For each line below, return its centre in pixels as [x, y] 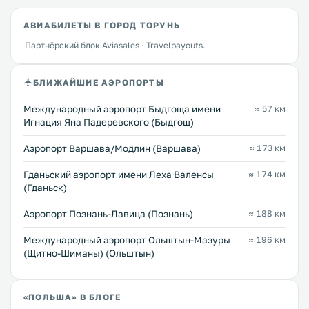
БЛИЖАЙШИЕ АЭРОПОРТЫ [99, 82]
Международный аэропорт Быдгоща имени [122, 109]
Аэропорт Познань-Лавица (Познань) [108, 214]
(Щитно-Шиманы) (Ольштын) [89, 253]
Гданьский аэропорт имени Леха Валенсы [119, 175]
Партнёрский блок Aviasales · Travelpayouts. [115, 45]
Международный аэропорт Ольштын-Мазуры [127, 240]
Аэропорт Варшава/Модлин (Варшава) [112, 148]
